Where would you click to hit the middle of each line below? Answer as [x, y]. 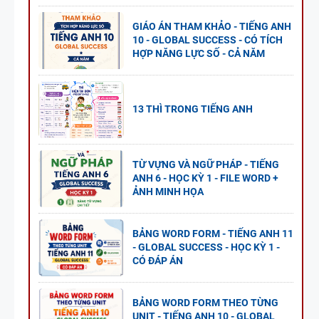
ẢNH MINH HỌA [168, 192]
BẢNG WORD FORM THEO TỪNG [205, 303]
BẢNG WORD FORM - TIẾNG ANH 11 [213, 234]
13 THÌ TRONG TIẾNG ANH [193, 109]
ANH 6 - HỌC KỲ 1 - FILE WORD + [205, 178]
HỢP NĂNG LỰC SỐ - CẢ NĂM [199, 54]
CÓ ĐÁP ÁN [158, 261]
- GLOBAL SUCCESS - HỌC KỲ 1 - [206, 247]
